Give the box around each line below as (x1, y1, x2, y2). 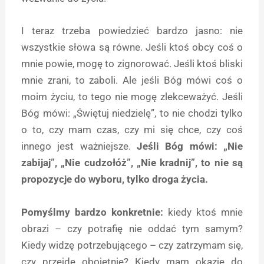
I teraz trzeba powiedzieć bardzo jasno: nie (21, 25, 243, 37)
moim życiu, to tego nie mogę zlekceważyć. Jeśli (21, 91, 243, 103)
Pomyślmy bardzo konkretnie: (21, 206, 164, 218)
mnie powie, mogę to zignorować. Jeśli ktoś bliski (21, 58, 243, 70)
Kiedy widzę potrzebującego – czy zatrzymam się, (21, 239, 243, 251)
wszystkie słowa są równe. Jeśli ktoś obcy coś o (21, 41, 243, 54)
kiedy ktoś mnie (163, 206, 243, 218)
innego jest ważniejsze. (21, 140, 131, 153)
